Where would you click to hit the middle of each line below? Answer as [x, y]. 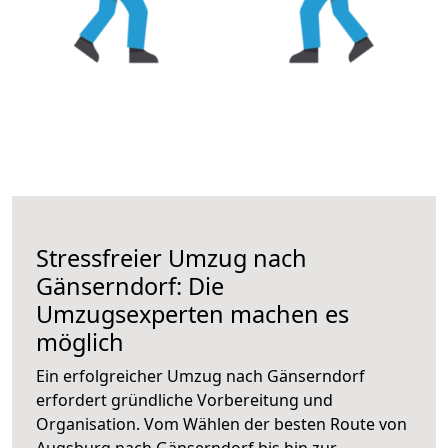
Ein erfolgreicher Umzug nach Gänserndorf [200, 375]
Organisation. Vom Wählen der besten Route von [221, 423]
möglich [80, 341]
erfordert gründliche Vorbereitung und [184, 399]
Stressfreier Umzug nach [171, 257]
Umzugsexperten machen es [192, 313]
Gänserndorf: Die [130, 285]
